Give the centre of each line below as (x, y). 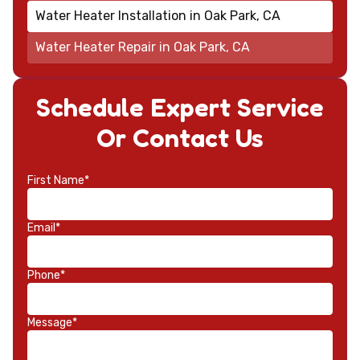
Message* (52, 322)
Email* (44, 227)
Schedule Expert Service (180, 107)
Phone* (46, 275)
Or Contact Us (180, 137)
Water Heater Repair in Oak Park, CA (142, 47)
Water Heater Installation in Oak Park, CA (157, 16)
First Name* (58, 180)
